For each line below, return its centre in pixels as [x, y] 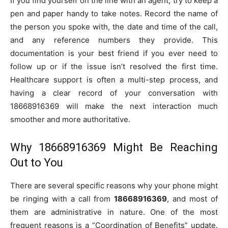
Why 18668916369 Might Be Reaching [114, 148]
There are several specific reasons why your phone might [114, 186]
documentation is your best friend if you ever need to [114, 53]
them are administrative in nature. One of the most [114, 212]
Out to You [37, 163]
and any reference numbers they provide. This [114, 40]
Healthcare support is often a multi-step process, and [114, 80]
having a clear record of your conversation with [114, 93]
